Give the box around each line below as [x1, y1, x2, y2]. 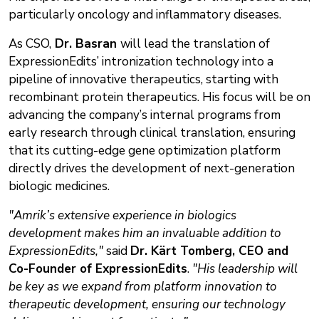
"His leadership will [192, 260, 298, 277]
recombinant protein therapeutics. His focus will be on [9, 88, 310, 105]
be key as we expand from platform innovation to [9, 278, 277, 295]
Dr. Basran [51, 35, 120, 52]
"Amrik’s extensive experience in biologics [9, 206, 236, 224]
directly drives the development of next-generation [9, 159, 295, 177]
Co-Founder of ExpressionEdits [9, 260, 187, 277]
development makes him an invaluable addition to [9, 224, 281, 241]
